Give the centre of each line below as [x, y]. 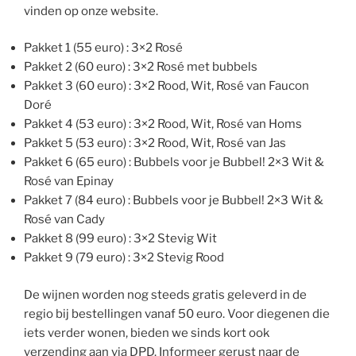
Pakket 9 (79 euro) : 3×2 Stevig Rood [124, 258]
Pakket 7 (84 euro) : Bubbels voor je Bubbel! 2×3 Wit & [174, 201]
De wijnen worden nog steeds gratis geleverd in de [165, 294]
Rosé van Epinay [69, 182]
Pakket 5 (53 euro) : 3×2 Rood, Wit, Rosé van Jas [155, 143]
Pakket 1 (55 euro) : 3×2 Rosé [103, 48]
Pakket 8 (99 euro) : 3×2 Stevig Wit [120, 239]
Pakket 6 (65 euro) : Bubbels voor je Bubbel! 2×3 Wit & [174, 163]
